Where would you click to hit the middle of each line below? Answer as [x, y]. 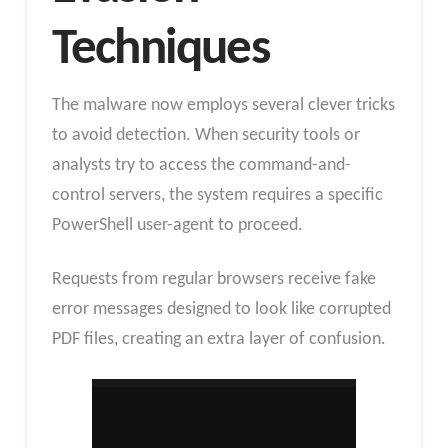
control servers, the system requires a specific [217, 196]
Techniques [160, 50]
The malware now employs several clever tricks [223, 106]
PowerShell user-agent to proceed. [177, 226]
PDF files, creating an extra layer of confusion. [218, 340]
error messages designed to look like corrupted [221, 310]
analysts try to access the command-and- [201, 166]
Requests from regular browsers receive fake [213, 280]
